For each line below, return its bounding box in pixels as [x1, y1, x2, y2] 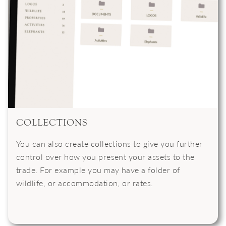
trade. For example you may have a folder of [16, 164, 180, 176]
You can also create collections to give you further [16, 138, 203, 150]
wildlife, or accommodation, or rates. [16, 177, 153, 189]
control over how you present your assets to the [16, 151, 195, 163]
